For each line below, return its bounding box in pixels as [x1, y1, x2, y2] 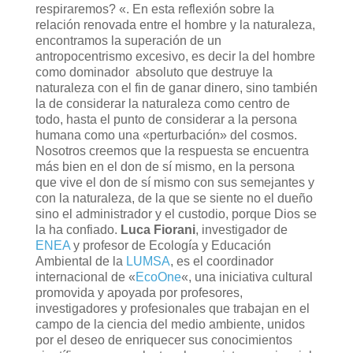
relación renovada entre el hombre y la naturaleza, [35, 17, 315, 32]
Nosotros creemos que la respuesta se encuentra [35, 143, 309, 158]
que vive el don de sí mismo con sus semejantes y [35, 175, 314, 189]
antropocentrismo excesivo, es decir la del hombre [35, 49, 315, 63]
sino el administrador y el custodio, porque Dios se [35, 206, 317, 221]
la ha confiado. [35, 222, 121, 236]
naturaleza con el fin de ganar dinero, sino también [35, 80, 318, 95]
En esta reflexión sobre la [132, 2, 274, 16]
